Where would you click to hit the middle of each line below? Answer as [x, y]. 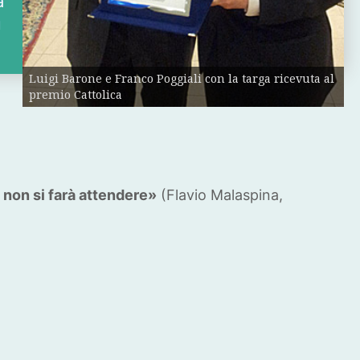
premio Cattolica [76, 94]
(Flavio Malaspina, [220, 195]
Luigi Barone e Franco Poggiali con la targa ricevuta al [182, 78]
